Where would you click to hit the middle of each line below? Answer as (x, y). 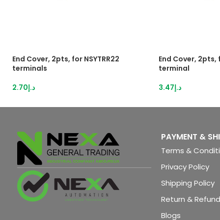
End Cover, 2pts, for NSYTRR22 (66, 59)
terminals (30, 68)
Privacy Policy (185, 167)
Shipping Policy (188, 183)
